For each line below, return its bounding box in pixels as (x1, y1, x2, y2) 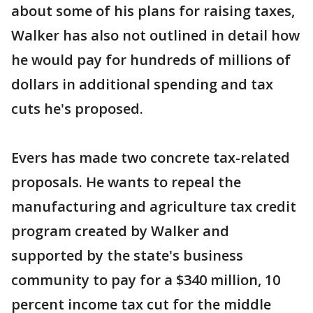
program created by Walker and (11, 221, 229, 240)
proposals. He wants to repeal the (11, 173, 241, 191)
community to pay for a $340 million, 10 (11, 270, 280, 289)
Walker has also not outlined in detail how (11, 26, 300, 45)
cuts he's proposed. (11, 99, 143, 118)
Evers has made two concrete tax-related (11, 148, 290, 167)
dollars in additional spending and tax (11, 75, 273, 94)
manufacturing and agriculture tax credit (11, 197, 296, 216)
